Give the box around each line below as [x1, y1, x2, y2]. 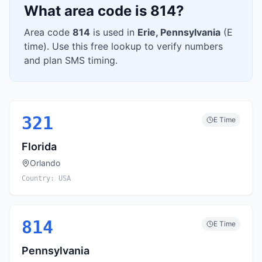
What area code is [24, 2, 150, 19]
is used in [90, 26, 137, 38]
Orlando [30, 158, 60, 168]
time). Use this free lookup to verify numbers [24, 40, 223, 52]
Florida [22, 140, 57, 153]
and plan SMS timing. [24, 54, 118, 66]
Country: [22, 174, 58, 182]
